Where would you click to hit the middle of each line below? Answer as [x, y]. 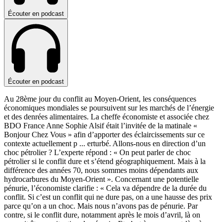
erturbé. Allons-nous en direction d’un [146, 144]
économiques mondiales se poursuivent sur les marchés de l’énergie [109, 108]
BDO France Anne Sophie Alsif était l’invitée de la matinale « [101, 126]
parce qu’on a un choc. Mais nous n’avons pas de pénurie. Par [101, 206]
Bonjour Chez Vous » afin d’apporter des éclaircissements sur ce [104, 135]
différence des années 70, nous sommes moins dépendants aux [101, 170]
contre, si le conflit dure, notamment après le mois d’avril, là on [102, 215]
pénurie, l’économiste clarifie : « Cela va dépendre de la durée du [105, 188]
